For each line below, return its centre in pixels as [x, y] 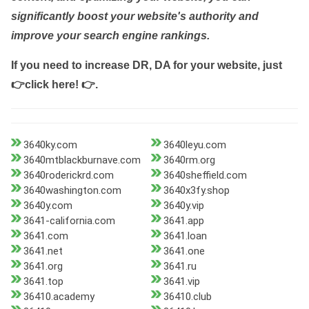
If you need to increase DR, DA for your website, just [147, 66]
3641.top [43, 282]
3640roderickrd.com [69, 176]
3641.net [43, 251]
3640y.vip [183, 206]
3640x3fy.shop [196, 191]
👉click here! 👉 [53, 85]
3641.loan [185, 236]
